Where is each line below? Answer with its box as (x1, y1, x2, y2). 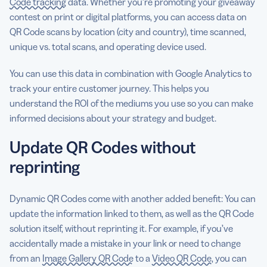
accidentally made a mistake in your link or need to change (10, 237, 241, 249)
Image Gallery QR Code (42, 252, 133, 264)
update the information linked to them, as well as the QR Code (10, 207, 254, 219)
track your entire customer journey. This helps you (10, 82, 209, 94)
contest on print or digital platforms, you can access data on (10, 10, 247, 23)
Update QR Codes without (10, 136, 195, 157)
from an (10, 252, 42, 264)
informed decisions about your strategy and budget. (10, 111, 216, 124)
